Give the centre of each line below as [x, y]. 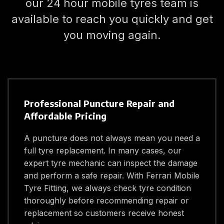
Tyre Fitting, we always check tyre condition [107, 188]
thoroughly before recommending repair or [106, 200]
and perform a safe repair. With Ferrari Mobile [112, 175]
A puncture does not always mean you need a [112, 138]
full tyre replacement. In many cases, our [103, 150]
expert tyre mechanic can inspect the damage [111, 163]
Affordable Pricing [65, 116]
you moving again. [112, 35]
